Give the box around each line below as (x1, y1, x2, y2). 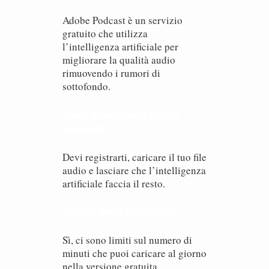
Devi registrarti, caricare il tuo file (62, 150, 207, 164)
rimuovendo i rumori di (62, 66, 160, 80)
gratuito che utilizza (62, 26, 148, 40)
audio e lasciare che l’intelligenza (62, 163, 206, 177)
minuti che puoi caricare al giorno (62, 246, 207, 260)
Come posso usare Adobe (62, 109, 180, 120)
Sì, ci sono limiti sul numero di (62, 233, 192, 247)
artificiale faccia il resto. (62, 177, 165, 190)
